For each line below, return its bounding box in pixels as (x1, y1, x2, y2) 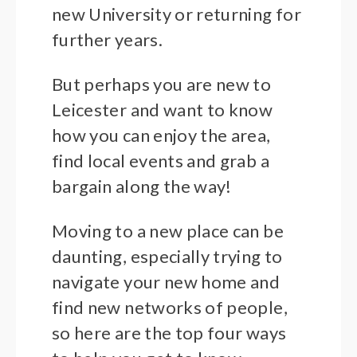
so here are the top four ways (52, 322, 287, 344)
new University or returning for (52, 3, 301, 25)
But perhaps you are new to (52, 73, 272, 96)
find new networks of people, (52, 296, 288, 319)
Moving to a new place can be (52, 220, 284, 242)
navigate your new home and (52, 271, 280, 293)
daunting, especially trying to (52, 245, 283, 268)
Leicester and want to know (52, 99, 273, 121)
